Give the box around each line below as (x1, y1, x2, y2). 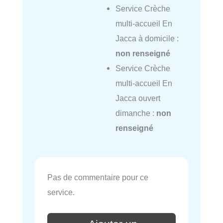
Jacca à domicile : (115, 33, 179, 43)
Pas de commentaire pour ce (47, 173, 148, 182)
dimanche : (115, 108, 156, 117)
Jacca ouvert (115, 93, 160, 103)
